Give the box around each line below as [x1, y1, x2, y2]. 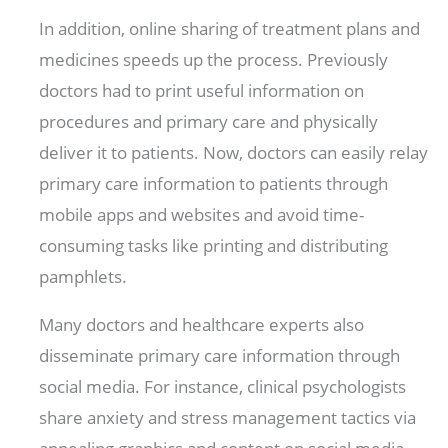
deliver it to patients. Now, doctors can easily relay [39, 140, 429, 164]
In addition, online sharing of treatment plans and [39, 16, 421, 40]
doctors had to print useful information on [39, 78, 365, 102]
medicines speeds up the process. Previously [39, 47, 389, 71]
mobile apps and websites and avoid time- [39, 202, 365, 226]
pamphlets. [39, 264, 132, 288]
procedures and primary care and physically [39, 109, 379, 133]
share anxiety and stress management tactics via [39, 405, 417, 429]
